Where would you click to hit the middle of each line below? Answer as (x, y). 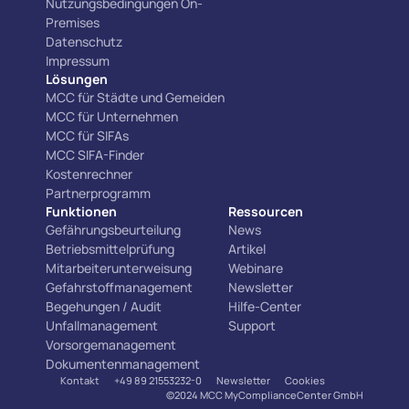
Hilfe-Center (265, 306)
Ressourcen (266, 211)
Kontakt (80, 380)
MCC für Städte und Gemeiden (135, 97)
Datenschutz (84, 42)
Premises (73, 22)
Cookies (305, 380)
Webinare (256, 268)
